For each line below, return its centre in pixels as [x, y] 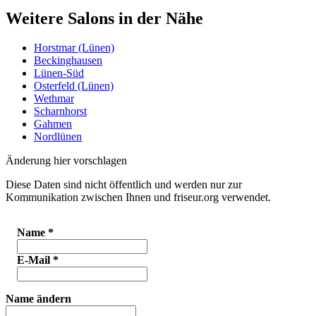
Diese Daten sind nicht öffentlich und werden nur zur [124, 185]
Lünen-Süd [59, 73]
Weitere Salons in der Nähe [104, 18]
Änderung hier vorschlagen [66, 161]
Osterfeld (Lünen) [74, 86]
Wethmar [54, 99]
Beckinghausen [68, 61]
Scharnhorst [60, 111]
